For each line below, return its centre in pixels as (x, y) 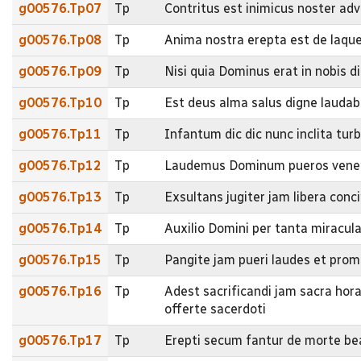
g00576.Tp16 (60, 291)
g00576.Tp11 (60, 134)
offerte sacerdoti (215, 309)
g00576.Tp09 (60, 71)
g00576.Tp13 (60, 197)
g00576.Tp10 (60, 102)
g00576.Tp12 (60, 165)
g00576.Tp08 (60, 39)
